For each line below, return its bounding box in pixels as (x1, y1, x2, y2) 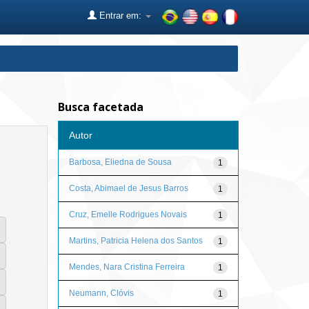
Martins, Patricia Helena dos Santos (68, 235, 203, 246)
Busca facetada (57, 99, 143, 114)
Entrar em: (97, 10, 144, 21)
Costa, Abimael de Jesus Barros (68, 183, 188, 193)
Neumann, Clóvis (68, 288, 134, 298)
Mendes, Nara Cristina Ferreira (68, 261, 185, 272)
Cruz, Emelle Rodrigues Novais (68, 209, 187, 219)
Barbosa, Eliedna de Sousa (68, 157, 172, 167)
